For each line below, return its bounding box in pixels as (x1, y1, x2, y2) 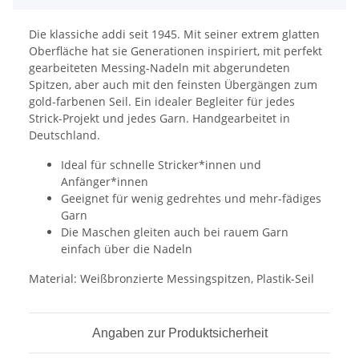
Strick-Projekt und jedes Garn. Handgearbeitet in (29, 111, 290, 127)
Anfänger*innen (61, 174, 148, 190)
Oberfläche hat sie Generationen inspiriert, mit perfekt (29, 43, 322, 59)
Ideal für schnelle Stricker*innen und (61, 157, 261, 173)
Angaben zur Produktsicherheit (91, 326, 268, 341)
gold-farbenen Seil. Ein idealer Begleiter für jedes (29, 94, 295, 110)
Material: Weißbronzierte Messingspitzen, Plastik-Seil (29, 271, 314, 287)
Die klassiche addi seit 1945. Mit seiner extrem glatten (29, 26, 320, 42)
